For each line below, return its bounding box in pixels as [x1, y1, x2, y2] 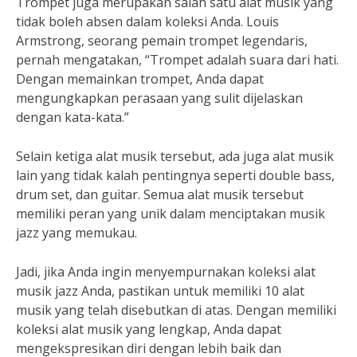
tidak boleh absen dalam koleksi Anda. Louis [16, 13, 279, 30]
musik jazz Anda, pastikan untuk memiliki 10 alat [16, 282, 304, 300]
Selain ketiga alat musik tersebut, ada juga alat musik [16, 147, 334, 165]
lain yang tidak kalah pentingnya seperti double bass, [16, 167, 335, 184]
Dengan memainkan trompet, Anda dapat [16, 70, 264, 88]
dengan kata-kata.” [16, 108, 129, 126]
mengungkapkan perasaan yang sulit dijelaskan [16, 89, 303, 107]
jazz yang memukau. [16, 224, 137, 241]
